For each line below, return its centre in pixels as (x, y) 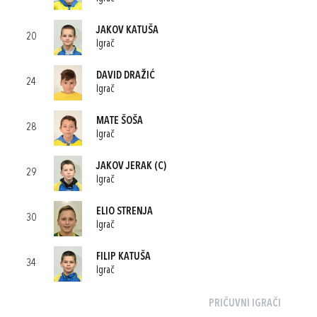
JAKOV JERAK (124, 166)
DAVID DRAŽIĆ (126, 76)
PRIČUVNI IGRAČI (244, 304)
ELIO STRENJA (125, 212)
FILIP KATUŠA (123, 257)
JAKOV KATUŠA (127, 30)
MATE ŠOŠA (120, 121)
